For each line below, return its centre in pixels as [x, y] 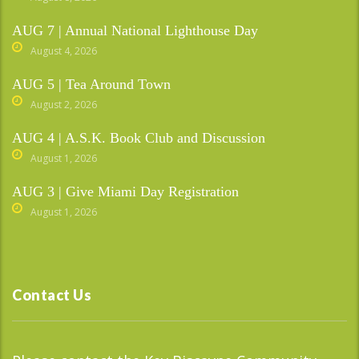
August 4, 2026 [64, 50]
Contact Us [52, 294]
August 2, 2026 [64, 104]
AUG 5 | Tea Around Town [91, 84]
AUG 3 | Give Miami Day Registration [125, 191]
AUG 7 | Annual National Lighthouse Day [135, 30]
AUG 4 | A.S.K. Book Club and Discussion [139, 137]
